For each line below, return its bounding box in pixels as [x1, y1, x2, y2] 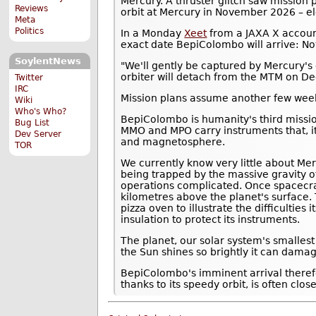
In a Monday [121, 27, 185, 39]
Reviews [15, 4, 49, 14]
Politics [15, 26, 44, 37]
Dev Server [15, 128, 62, 139]
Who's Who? [15, 106, 67, 116]
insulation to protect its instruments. [121, 213, 300, 225]
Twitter [15, 72, 44, 83]
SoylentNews [14, 56, 81, 67]
